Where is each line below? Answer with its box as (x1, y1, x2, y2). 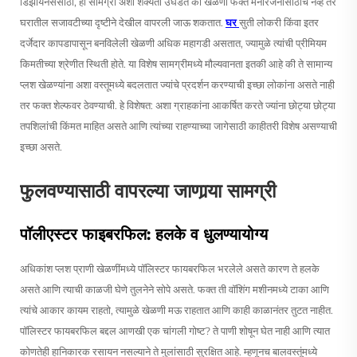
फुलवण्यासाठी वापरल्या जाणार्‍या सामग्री (20, 178, 276, 202)
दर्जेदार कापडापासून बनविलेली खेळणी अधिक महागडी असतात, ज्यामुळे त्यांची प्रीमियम (20, 36, 327, 49)
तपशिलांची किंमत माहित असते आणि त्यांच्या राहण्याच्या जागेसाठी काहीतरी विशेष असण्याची (20, 119, 337, 132)
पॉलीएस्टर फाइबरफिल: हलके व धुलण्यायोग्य (20, 224, 268, 244)
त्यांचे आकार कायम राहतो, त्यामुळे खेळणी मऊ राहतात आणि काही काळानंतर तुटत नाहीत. (20, 303, 333, 316)
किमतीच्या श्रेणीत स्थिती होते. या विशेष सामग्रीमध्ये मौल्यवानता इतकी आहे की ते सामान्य (20, 57, 332, 70)
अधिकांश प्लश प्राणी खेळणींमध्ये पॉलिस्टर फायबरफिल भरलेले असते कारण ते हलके (20, 261, 320, 275)
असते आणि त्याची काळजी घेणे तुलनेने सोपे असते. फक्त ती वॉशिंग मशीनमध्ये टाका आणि (20, 282, 329, 296)
